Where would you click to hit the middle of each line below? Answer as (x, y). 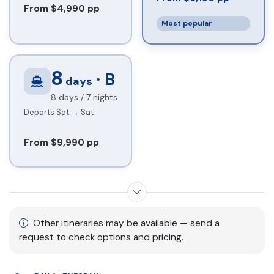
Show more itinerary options (80, 199)
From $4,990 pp (61, 9)
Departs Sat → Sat (58, 113)
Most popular (187, 24)
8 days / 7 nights (84, 97)
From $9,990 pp (61, 143)
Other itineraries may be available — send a (125, 224)
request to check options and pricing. (101, 238)
